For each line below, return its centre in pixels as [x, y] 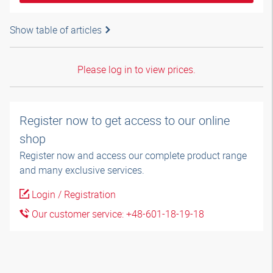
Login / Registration [73, 194]
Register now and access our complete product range [133, 155]
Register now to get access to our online [125, 120]
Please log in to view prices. [136, 69]
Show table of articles [56, 30]
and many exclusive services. [82, 170]
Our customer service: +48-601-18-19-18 [117, 214]
